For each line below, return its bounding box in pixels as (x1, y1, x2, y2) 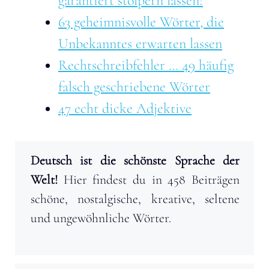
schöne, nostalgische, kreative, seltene (31, 191, 240, 207)
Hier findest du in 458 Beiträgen (58, 172, 240, 188)
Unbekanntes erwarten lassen (58, 35, 222, 53)
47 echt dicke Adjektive (58, 100, 192, 118)
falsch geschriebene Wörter (58, 78, 210, 96)
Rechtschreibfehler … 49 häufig (58, 56, 234, 74)
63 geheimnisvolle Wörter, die (58, 13, 224, 31)
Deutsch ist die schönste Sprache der (31, 153, 240, 169)
